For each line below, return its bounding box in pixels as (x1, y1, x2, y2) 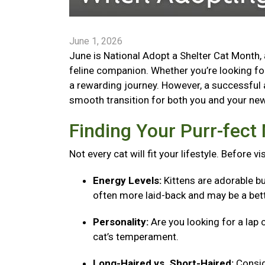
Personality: (93, 216, 151, 228)
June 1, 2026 (69, 35, 122, 47)
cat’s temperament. (93, 231, 181, 243)
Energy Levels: (93, 174, 164, 186)
